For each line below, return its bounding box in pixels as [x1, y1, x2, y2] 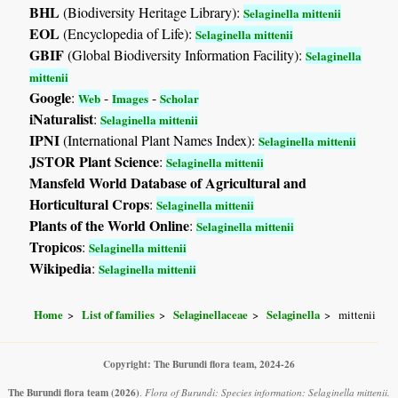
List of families [82, 306, 155, 323]
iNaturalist [29, 107, 94, 129]
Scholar [160, 89, 200, 107]
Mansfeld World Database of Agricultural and [29, 171, 307, 193]
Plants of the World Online [29, 214, 190, 235]
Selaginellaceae [173, 306, 249, 323]
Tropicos [29, 235, 83, 257]
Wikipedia [29, 257, 92, 278]
